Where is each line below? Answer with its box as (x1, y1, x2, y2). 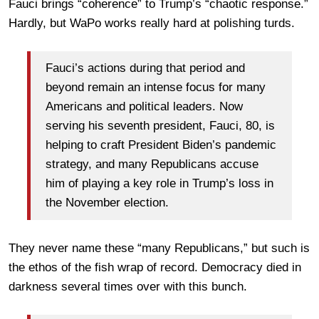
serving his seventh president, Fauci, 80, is (46, 119, 275, 133)
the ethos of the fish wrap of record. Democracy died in (9, 260, 301, 274)
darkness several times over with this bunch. (9, 279, 247, 293)
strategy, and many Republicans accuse (46, 157, 258, 172)
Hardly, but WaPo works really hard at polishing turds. (9, 16, 295, 30)
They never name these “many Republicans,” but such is (9, 241, 310, 255)
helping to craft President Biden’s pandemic (46, 138, 276, 152)
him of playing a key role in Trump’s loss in (46, 177, 273, 191)
